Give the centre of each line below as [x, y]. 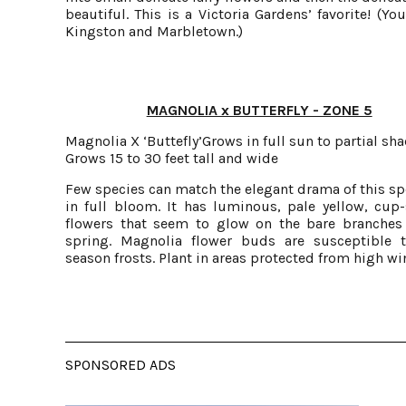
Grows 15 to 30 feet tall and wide [172, 158]
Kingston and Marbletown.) [154, 31]
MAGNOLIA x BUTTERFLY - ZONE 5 [259, 110]
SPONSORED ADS [121, 365]
